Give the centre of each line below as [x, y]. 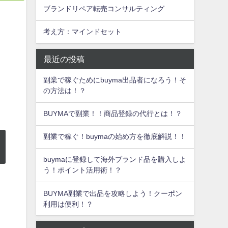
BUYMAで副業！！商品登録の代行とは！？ [113, 114]
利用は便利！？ [68, 204]
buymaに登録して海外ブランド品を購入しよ [115, 160]
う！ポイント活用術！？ [83, 170]
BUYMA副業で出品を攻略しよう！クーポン [113, 193]
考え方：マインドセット [83, 32]
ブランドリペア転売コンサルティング [104, 9]
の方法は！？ [65, 91]
